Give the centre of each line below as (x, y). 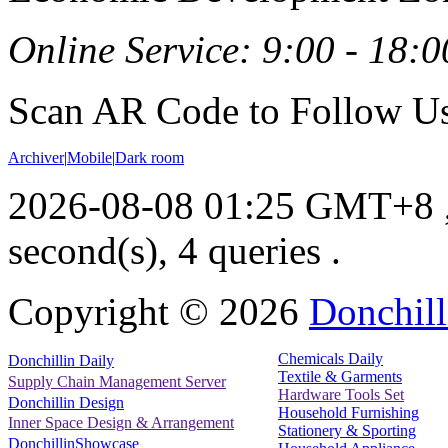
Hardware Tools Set (341, 394)
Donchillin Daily (61, 361)
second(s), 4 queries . (174, 250)
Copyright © (113, 311)
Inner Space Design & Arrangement (121, 423)
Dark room (149, 157)
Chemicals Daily (330, 358)
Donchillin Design (66, 402)
